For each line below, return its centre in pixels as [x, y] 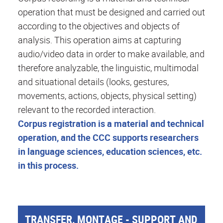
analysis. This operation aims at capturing [100, 40]
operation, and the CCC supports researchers [108, 137]
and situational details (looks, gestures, [93, 81]
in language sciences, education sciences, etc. [110, 151]
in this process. [48, 165]
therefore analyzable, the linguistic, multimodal [108, 67]
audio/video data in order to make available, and [111, 54]
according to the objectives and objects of [99, 26]
